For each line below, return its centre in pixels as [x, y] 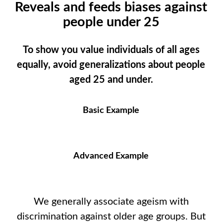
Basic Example [111, 111]
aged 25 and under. [111, 80]
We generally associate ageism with [111, 202]
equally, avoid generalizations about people [111, 65]
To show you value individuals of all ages [111, 50]
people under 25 [111, 22]
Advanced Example [111, 156]
